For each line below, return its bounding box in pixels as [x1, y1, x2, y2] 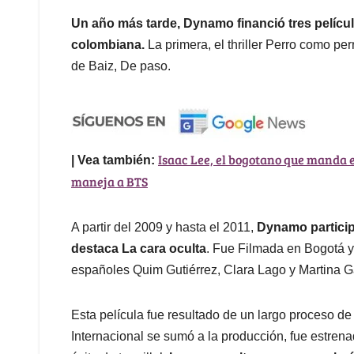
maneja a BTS [71, 172, 148, 190]
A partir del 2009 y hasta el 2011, [71, 220, 257, 234]
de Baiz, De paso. [71, 58, 171, 73]
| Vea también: [71, 153, 155, 167]
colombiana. [71, 37, 148, 51]
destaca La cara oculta [71, 241, 206, 255]
